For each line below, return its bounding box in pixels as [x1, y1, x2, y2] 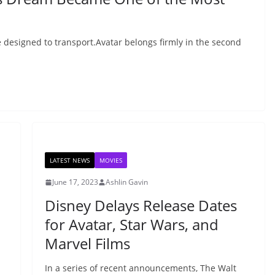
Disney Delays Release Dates [44, 195, 237, 215]
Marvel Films [44, 233, 130, 254]
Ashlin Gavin [105, 177, 148, 187]
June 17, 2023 [52, 177, 98, 187]
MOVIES [99, 156, 122, 165]
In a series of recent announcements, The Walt [44, 262, 236, 274]
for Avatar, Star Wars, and [44, 214, 219, 234]
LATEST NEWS [49, 156, 90, 165]
